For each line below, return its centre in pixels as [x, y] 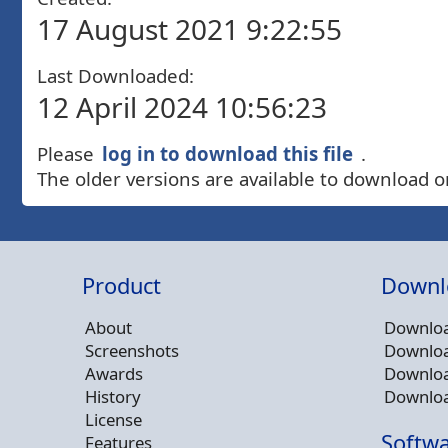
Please [68, 153]
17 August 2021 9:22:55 [189, 28]
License [113, 420]
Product [121, 285]
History [113, 397]
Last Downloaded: [115, 75]
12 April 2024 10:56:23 [182, 106]
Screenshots [132, 351]
